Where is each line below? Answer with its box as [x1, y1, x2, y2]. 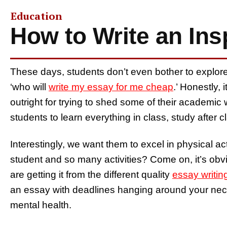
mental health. [10, 199, 74, 210]
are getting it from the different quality [10, 169, 172, 180]
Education [11, 9, 62, 23]
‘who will [10, 81, 49, 92]
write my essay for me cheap [49, 81, 173, 92]
